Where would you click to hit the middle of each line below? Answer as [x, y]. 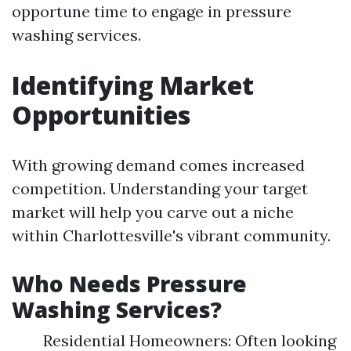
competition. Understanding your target [160, 188]
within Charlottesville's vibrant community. [171, 235]
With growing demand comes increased [158, 165]
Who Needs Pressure [129, 284]
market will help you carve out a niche [153, 212]
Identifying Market [133, 85]
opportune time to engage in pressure [152, 11]
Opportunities [101, 115]
